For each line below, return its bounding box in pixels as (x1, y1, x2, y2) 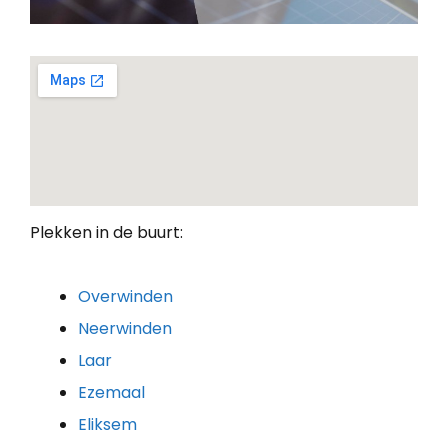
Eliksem (78, 413, 137, 437)
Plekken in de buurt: (30, 221, 183, 245)
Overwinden (78, 285, 173, 309)
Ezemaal (78, 381, 145, 405)
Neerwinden (78, 317, 172, 341)
